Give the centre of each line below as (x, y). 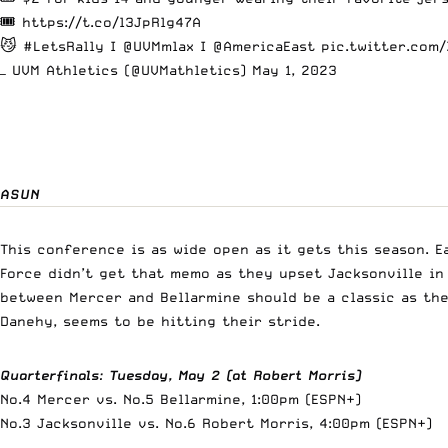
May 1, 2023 (294, 69)
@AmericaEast (263, 45)
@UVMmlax (158, 45)
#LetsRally (63, 45)
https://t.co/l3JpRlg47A (111, 21)
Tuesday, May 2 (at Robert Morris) (235, 374)
